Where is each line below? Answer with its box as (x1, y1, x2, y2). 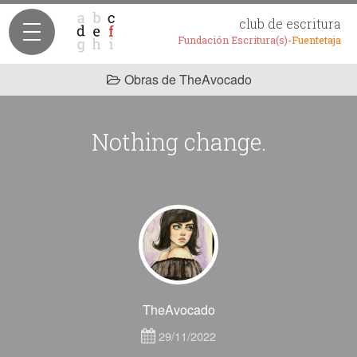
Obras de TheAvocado (124, 70, 253, 88)
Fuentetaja (292, 33, 341, 46)
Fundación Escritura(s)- (178, 33, 292, 46)
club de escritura (239, 15, 341, 32)
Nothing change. (91, 127, 266, 157)
